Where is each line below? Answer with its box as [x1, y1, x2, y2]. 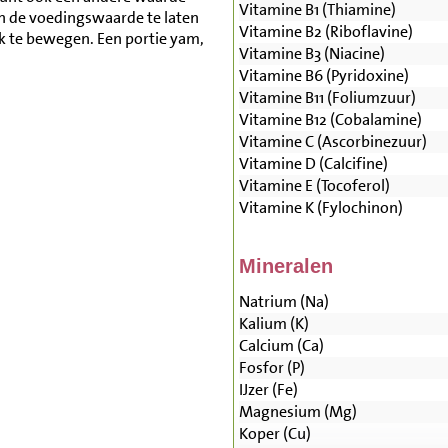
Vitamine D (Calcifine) [238, 153, 388, 175]
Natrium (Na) [238, 291, 329, 313]
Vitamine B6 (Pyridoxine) [238, 65, 409, 87]
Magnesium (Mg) [238, 401, 357, 423]
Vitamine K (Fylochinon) [238, 197, 403, 219]
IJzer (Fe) [238, 379, 298, 401]
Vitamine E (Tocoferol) [238, 175, 390, 197]
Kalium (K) [238, 313, 309, 335]
